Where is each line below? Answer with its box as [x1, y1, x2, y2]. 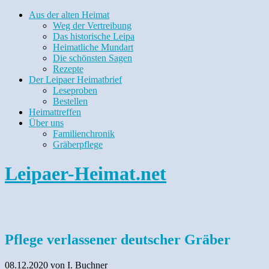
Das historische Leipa [53, 31, 134, 41]
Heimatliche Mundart [53, 42, 133, 52]
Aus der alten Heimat [29, 10, 109, 20]
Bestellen [53, 96, 88, 106]
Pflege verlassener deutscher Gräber [5, 231, 231, 247]
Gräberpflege [53, 139, 103, 150]
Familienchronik [53, 128, 115, 139]
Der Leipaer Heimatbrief [29, 74, 122, 85]
